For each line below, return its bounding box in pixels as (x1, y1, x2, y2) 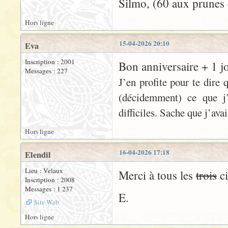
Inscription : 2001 (25, 57, 75, 66)
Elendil (25, 149, 51, 161)
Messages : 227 (25, 66, 68, 75)
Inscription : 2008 (25, 175, 75, 184)
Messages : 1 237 (25, 184, 73, 193)
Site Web (34, 197, 59, 207)
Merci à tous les (119, 167, 196, 183)
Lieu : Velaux (25, 166, 63, 175)
